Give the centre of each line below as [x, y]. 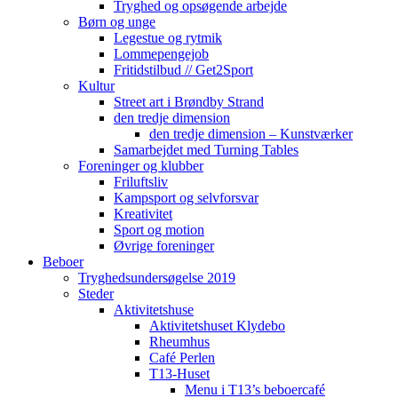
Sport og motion [159, 230]
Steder [96, 294]
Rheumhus [179, 342]
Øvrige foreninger [164, 246]
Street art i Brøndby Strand [189, 102]
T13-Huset [179, 374]
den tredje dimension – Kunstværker [251, 134]
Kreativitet [143, 214]
